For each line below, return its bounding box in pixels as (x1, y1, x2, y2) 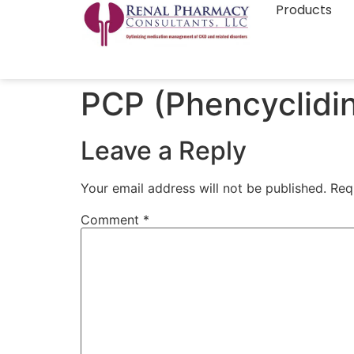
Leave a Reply (81, 135, 247, 166)
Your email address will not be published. (81, 180, 326, 196)
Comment (81, 212, 143, 228)
